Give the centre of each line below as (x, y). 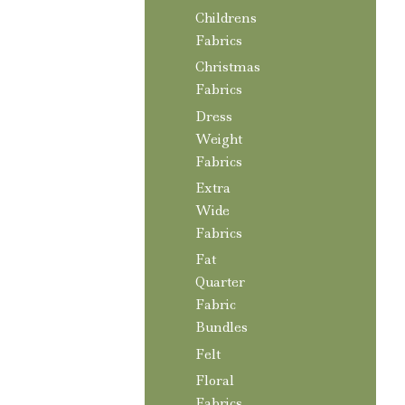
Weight (219, 139)
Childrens (226, 19)
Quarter (220, 283)
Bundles (221, 328)
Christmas (228, 67)
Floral (215, 381)
